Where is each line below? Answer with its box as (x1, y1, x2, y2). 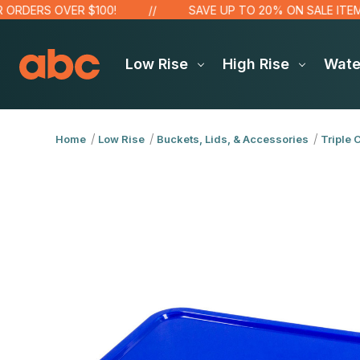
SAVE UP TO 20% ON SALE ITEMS (162, 3, 345, 17)
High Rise (223, 55, 293, 72)
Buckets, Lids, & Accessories (157, 133, 309, 145)
